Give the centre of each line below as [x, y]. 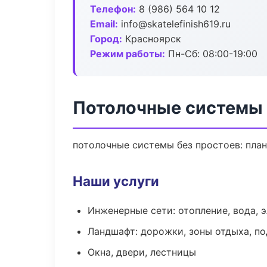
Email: [104, 24]
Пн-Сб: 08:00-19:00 [211, 54]
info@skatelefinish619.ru [174, 24]
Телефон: [113, 9]
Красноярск [152, 39]
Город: [106, 39]
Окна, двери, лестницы [142, 252]
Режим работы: [128, 54]
